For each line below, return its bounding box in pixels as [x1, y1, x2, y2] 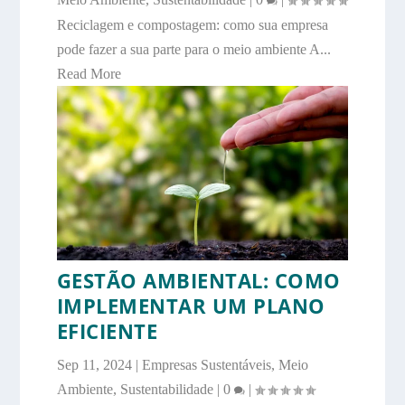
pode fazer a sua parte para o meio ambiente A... [56, 41, 331, 57]
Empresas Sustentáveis [141, 356, 271, 372]
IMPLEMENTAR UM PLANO [56, 291, 325, 319]
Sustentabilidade [119, 381, 213, 397]
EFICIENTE [56, 316, 158, 344]
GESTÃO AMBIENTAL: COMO [56, 266, 341, 294]
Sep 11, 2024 [56, 356, 132, 372]
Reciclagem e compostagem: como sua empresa [56, 16, 328, 33]
